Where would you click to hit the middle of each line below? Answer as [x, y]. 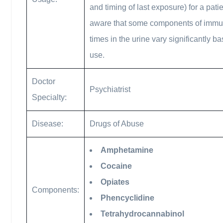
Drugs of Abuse [117, 124]
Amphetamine [127, 150]
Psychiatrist [110, 89]
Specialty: [49, 97]
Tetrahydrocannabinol [142, 214]
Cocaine [116, 166]
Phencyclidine [127, 198]
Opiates [115, 182]
